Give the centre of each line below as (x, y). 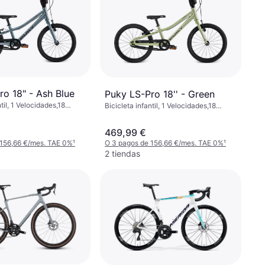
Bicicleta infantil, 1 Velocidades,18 (160, 106)
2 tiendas (122, 153)
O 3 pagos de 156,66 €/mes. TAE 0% (164, 143)
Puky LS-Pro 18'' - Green (160, 94)
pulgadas (120, 115)
